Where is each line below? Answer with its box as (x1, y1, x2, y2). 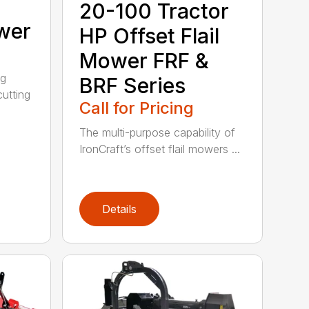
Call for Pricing (79, 98, 195, 119)
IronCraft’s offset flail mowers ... (79, 142, 241, 157)
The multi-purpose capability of (79, 126, 236, 140)
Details (102, 201, 137, 216)
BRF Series (79, 73, 186, 99)
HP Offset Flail (79, 23, 220, 49)
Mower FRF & (79, 48, 210, 74)
